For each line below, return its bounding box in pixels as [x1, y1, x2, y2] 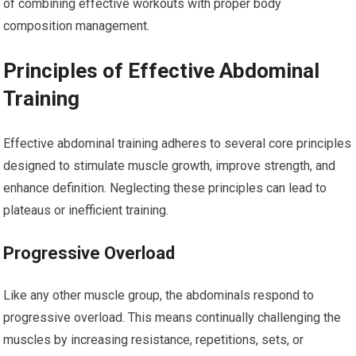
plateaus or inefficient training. [3, 203, 169, 218]
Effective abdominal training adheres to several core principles [3, 136, 352, 151]
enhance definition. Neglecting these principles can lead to [3, 180, 327, 195]
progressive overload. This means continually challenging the [3, 310, 342, 325]
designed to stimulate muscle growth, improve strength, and [3, 158, 336, 173]
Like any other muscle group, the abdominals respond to [3, 288, 315, 303]
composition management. [3, 18, 150, 33]
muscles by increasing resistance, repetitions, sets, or [3, 332, 304, 347]
